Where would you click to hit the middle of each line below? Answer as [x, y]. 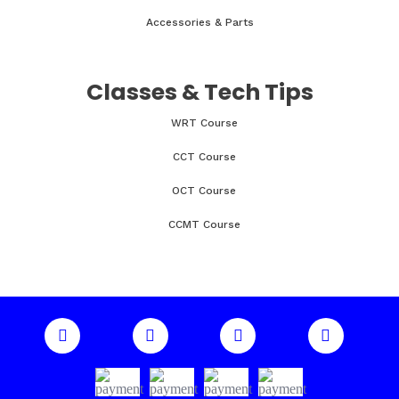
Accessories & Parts [199, 22]
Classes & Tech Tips [199, 92]
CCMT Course [204, 224]
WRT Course [204, 123]
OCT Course [204, 191]
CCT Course [204, 157]
